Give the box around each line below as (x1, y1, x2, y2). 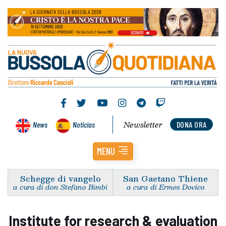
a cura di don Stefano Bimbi (13, 181, 107, 193)
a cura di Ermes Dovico (126, 181, 205, 193)
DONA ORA (176, 119, 207, 129)
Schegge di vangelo (20, 172, 101, 185)
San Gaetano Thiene (123, 172, 208, 185)
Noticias (73, 119, 95, 129)
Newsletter (124, 118, 163, 131)
